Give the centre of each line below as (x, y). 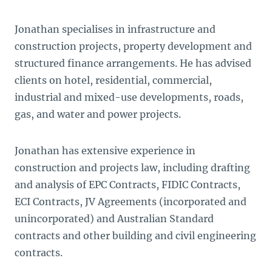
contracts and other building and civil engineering (135, 236)
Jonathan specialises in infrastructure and (115, 29)
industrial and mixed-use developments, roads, (129, 97)
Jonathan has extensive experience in (105, 151)
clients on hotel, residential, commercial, (113, 80)
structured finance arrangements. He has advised (133, 63)
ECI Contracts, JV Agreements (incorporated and (131, 202)
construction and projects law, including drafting (132, 168)
